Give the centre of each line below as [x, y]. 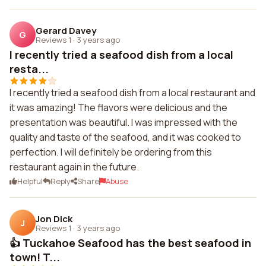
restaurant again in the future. [74, 167]
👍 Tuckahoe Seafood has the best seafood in [130, 243]
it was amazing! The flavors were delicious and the [118, 107]
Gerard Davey [66, 30]
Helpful [30, 181]
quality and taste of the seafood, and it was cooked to [125, 137]
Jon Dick [54, 218]
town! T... [35, 257]
